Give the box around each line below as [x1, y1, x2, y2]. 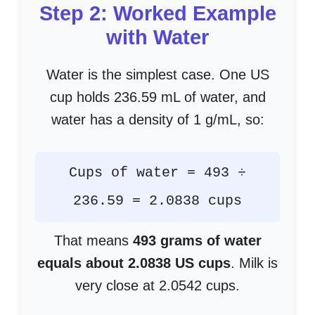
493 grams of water [132, 233, 262, 248]
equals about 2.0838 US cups [37, 255, 231, 271]
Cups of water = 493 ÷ [69, 165, 246, 181]
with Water [106, 26, 209, 49]
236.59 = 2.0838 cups [73, 193, 242, 209]
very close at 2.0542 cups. [75, 278, 240, 293]
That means [53, 233, 133, 248]
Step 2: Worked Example [39, 2, 276, 25]
